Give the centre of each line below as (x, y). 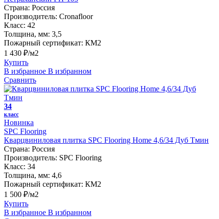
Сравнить (20, 80)
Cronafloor (76, 16)
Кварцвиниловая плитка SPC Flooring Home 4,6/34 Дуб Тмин (106, 140)
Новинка (19, 122)
